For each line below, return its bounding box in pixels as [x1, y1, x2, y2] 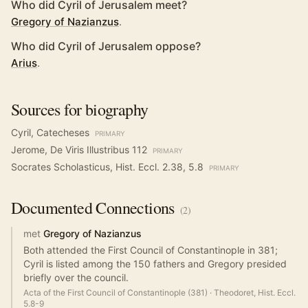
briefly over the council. [23, 272, 129, 283]
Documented [11, 197, 93, 219]
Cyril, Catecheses [11, 126, 89, 138]
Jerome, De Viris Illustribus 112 [11, 144, 147, 155]
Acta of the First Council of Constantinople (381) [23, 287, 208, 298]
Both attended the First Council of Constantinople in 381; [23, 244, 278, 256]
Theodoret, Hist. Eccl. [214, 287, 296, 298]
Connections [92, 197, 175, 219]
